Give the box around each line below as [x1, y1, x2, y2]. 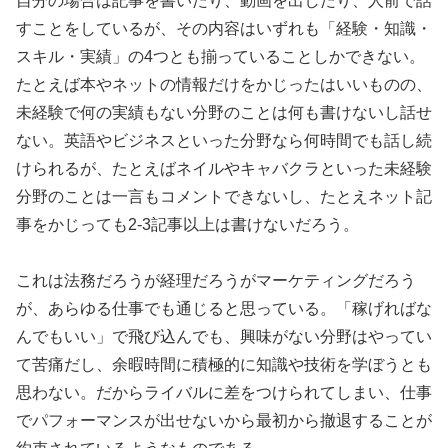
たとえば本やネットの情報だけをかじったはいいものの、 [16, 75, 432, 93]
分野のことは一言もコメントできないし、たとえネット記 [16, 187, 432, 205]
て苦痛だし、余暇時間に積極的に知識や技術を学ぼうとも [16, 356, 432, 374]
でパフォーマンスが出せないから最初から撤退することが [16, 412, 432, 430]
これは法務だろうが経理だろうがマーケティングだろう [16, 272, 416, 290]
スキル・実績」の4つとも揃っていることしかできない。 [16, 47, 425, 65]
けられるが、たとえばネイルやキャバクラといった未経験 [16, 159, 432, 177]
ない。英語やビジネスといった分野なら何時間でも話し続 [16, 131, 432, 149]
